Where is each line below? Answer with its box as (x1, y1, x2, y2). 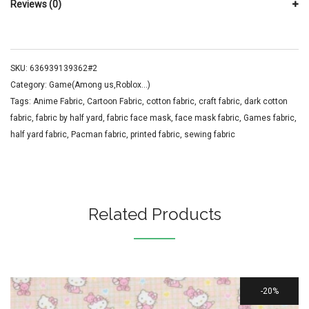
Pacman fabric (71, 130, 126, 139)
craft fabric (199, 97, 240, 106)
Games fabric (243, 113, 295, 123)
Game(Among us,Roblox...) (49, 80, 150, 90)
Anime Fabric (33, 97, 83, 106)
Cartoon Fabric (87, 97, 142, 106)
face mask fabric (175, 113, 239, 123)
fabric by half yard (36, 113, 103, 123)
